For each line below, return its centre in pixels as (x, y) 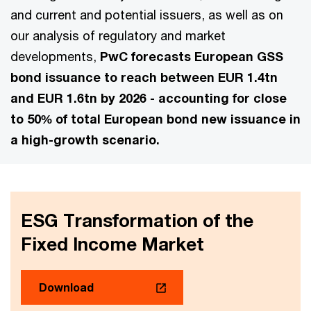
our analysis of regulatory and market (118, 35)
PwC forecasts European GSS (192, 56)
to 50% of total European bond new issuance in (155, 119)
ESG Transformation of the (137, 220)
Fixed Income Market (112, 244)
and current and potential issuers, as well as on (147, 15)
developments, (55, 56)
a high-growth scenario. (85, 140)
